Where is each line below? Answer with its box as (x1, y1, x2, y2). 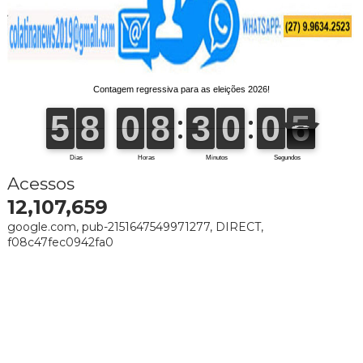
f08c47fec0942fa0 (6, 234, 113, 250)
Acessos (6, 173, 75, 194)
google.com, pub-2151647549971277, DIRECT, (6, 219, 263, 234)
